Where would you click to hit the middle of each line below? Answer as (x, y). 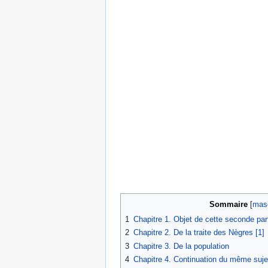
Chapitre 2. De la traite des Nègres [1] (199, 233)
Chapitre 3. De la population (181, 246)
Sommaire (229, 205)
